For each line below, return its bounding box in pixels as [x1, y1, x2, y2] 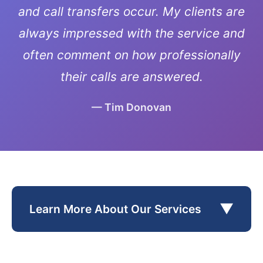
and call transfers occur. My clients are [18, 4, 245, 19]
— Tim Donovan [92, 101, 171, 113]
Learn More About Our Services [29, 202, 201, 216]
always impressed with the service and [18, 26, 245, 41]
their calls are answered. [60, 69, 203, 84]
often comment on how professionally [22, 48, 241, 62]
